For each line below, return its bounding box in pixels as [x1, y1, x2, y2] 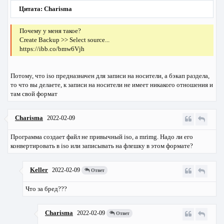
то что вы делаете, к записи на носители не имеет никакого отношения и [10, 80, 213, 88]
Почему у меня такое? [19, 27, 81, 35]
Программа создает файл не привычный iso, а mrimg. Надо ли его [10, 132, 193, 140]
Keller [30, 165, 48, 173]
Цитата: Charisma [19, 5, 72, 13]
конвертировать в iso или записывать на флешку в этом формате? [10, 141, 193, 149]
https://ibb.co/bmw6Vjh [19, 45, 85, 53]
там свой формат [10, 89, 57, 97]
